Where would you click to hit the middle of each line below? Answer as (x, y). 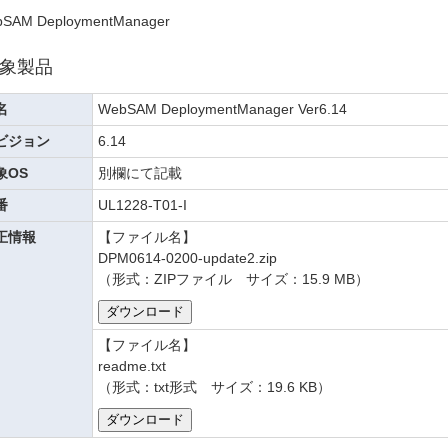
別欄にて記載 (140, 173)
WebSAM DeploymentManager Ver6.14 (223, 109)
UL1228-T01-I (143, 205)
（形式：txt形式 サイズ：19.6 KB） (215, 387)
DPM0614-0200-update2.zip (188, 258)
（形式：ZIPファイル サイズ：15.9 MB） (234, 279)
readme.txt (132, 366)
